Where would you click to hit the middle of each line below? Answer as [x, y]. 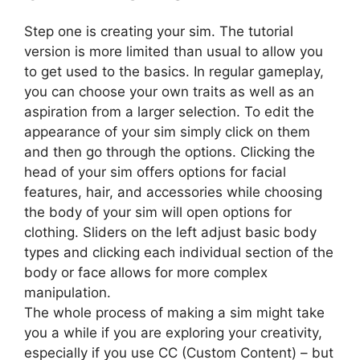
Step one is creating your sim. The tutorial [159, 31]
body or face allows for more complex [146, 272]
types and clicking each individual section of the [179, 252]
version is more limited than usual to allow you [174, 51]
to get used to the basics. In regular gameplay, [174, 72]
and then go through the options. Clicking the [170, 152]
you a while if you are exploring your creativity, [173, 333]
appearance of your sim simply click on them [167, 132]
